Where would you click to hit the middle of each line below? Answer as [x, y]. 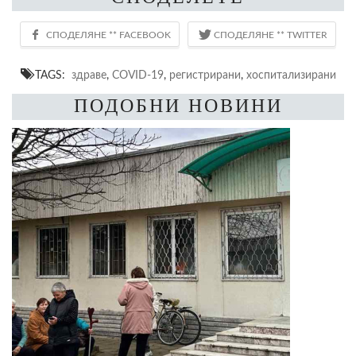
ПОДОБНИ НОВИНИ [178, 105]
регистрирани [205, 75]
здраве [89, 75]
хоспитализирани [291, 75]
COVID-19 [137, 75]
